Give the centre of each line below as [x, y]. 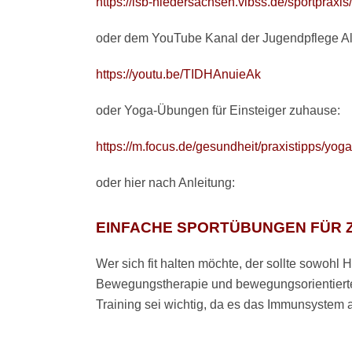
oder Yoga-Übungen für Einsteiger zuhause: [218, 110]
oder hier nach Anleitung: [165, 182]
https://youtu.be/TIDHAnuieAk [178, 74]
